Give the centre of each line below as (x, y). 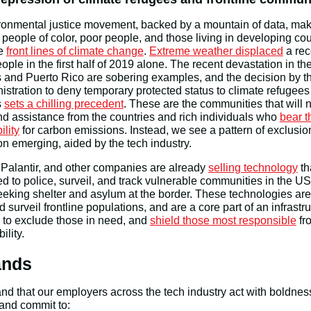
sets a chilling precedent (64, 104)
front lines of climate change (75, 51)
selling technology (253, 168)
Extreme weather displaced (216, 51)
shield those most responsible (223, 220)
